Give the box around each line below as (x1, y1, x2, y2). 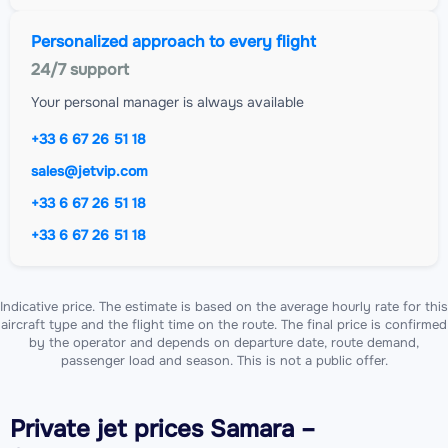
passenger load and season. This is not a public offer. (60, 352, 388, 370)
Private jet (10, 414, 127, 445)
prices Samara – (127, 414, 315, 445)
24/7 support (31, 59, 129, 81)
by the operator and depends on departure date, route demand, (29, 334, 419, 352)
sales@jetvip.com (31, 162, 148, 181)
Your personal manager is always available (31, 93, 304, 112)
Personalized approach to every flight (31, 31, 316, 53)
